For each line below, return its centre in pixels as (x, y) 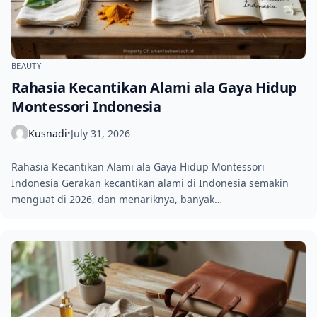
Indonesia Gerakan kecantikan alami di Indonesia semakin (150, 183)
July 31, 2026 (100, 133)
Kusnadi (48, 133)
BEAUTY (27, 66)
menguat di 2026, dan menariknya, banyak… (117, 200)
